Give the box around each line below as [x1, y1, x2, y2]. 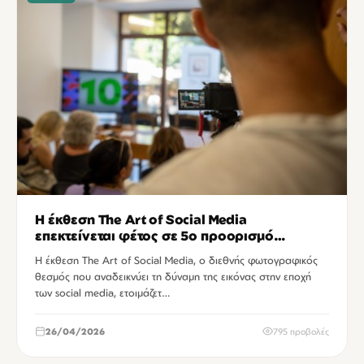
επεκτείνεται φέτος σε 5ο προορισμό [35, 227, 274, 244]
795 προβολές [273, 325, 329, 337]
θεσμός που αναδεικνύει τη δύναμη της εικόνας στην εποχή [35, 269, 311, 283]
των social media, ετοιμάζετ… [35, 285, 171, 299]
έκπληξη [35, 243, 89, 260]
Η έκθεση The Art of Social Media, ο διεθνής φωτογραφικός [35, 253, 318, 266]
